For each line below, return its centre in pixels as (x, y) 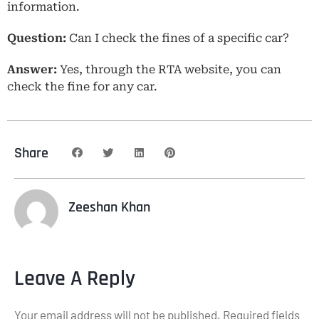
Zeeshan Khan (109, 208)
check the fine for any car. (82, 86)
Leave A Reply (75, 279)
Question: (38, 38)
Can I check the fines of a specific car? (179, 38)
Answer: (33, 69)
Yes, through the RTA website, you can (171, 69)
